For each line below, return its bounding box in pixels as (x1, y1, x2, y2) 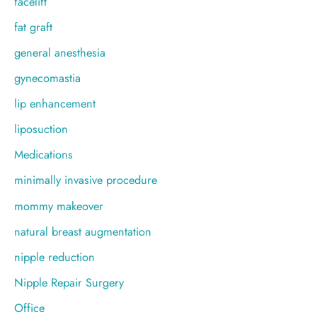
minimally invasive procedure (14, 171, 157, 189)
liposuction (14, 120, 68, 138)
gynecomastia (14, 69, 81, 87)
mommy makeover (14, 197, 103, 214)
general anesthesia (14, 43, 105, 61)
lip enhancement (14, 95, 96, 113)
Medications (14, 146, 73, 163)
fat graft (14, 18, 52, 35)
